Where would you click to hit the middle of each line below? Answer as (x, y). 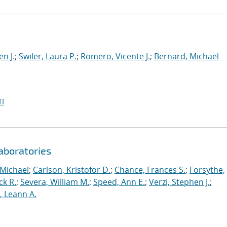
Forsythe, (207, 170)
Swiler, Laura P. (48, 56)
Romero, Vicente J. (115, 56)
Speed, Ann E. (119, 182)
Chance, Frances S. (150, 170)
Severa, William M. (55, 182)
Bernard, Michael (186, 56)
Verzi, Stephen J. (179, 182)
